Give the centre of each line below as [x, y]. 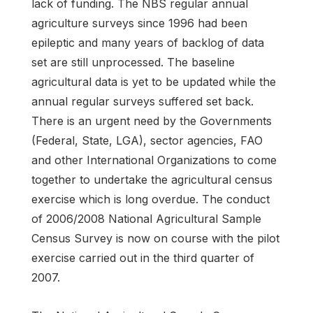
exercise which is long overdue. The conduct [151, 199]
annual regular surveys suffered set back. [143, 102]
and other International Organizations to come [154, 160]
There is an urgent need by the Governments [152, 121]
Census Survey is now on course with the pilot [155, 239]
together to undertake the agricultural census [152, 180]
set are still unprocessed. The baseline [133, 63]
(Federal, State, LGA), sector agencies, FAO [147, 141]
